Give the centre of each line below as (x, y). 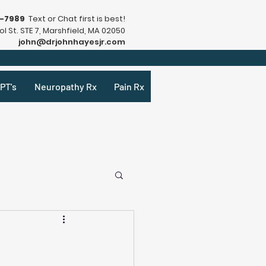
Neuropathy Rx (65, 86)
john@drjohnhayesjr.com (72, 42)
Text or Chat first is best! (75, 19)
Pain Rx (129, 86)
